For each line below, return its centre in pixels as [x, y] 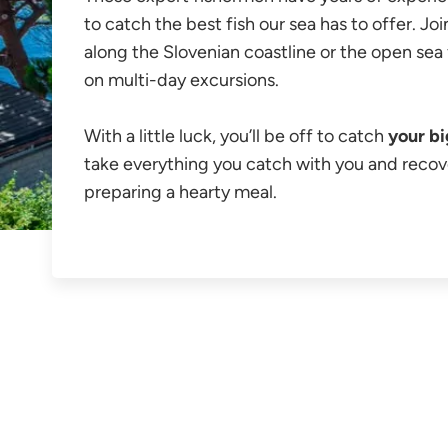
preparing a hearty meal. [180, 192]
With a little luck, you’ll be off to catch [236, 136]
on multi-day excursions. [181, 80]
